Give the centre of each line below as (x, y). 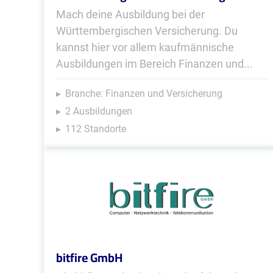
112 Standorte (96, 129)
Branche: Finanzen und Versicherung (144, 94)
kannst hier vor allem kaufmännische (145, 47)
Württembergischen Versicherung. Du (147, 31)
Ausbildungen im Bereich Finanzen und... (154, 64)
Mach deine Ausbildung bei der (130, 14)
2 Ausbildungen (99, 111)
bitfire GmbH (89, 257)
